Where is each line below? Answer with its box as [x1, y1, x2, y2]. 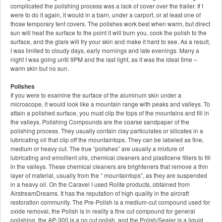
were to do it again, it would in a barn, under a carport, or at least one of [10, 10, 201, 19]
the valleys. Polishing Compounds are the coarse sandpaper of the [10, 117, 189, 126]
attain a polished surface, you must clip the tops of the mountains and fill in [10, 109, 209, 117]
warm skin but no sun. [10, 64, 69, 73]
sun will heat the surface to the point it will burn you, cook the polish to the [10, 28, 207, 37]
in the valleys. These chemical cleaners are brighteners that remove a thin [10, 162, 208, 171]
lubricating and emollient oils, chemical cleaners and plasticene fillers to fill [10, 153, 211, 162]
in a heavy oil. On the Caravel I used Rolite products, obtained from [10, 180, 190, 189]
